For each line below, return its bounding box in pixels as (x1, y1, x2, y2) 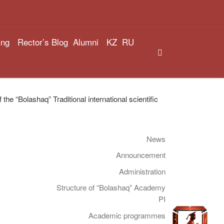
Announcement (116, 149, 165, 160)
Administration (119, 165, 165, 176)
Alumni (72, 35, 98, 48)
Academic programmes (88, 209, 165, 220)
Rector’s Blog (17, 35, 68, 48)
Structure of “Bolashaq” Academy (56, 182, 165, 193)
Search (165, 45, 190, 57)
